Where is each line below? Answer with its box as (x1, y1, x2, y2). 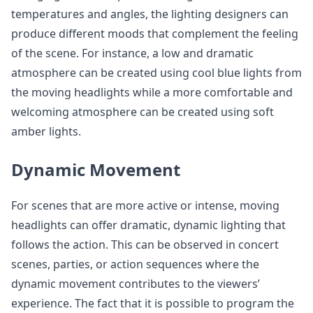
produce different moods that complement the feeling (11, 26, 298, 41)
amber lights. (11, 124, 81, 139)
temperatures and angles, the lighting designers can (11, 6, 289, 22)
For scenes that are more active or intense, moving (11, 198, 279, 213)
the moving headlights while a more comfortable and (11, 85, 293, 100)
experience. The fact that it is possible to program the (11, 296, 294, 311)
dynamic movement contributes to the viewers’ (11, 276, 260, 291)
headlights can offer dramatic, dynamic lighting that (11, 217, 286, 233)
